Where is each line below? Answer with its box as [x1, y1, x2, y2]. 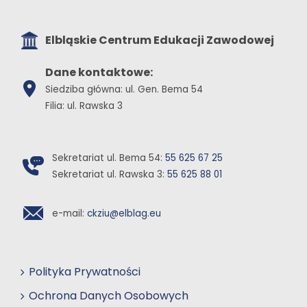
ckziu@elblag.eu [87, 207, 161, 221]
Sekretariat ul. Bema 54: [52, 151, 165, 165]
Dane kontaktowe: [45, 64, 153, 81]
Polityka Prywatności [29, 264, 140, 280]
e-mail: [52, 207, 87, 221]
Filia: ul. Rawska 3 [45, 99, 123, 113]
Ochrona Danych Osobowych [29, 288, 188, 304]
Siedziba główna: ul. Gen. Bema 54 [45, 83, 203, 97]
